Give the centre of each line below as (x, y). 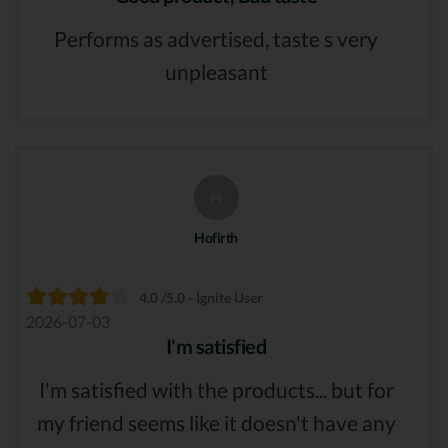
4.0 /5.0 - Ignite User (201, 298)
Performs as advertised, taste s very (216, 38)
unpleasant (216, 71)
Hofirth (216, 238)
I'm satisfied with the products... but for (216, 390)
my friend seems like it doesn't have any (216, 423)
